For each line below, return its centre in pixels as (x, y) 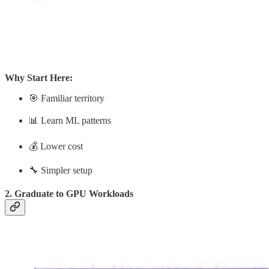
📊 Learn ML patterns (70, 120)
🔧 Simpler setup (61, 170)
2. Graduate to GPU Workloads (69, 194)
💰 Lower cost (56, 146)
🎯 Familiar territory (67, 98)
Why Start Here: (39, 77)
